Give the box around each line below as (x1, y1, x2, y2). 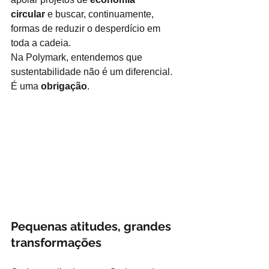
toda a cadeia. (11, 38, 71, 48)
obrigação (41, 81, 87, 91)
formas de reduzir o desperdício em (11, 23, 163, 34)
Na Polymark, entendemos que (11, 52, 145, 62)
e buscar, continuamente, (47, 9, 156, 19)
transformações (11, 235, 101, 250)
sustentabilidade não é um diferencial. (11, 67, 175, 77)
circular (11, 9, 45, 19)
